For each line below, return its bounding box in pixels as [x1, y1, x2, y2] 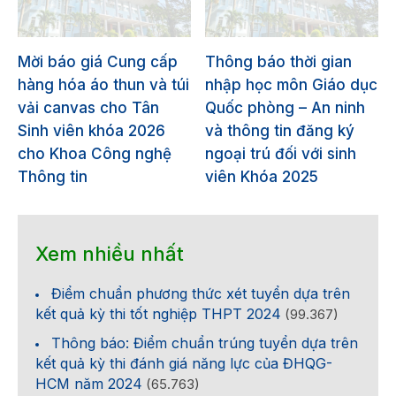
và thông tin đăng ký [205, 122, 354, 141]
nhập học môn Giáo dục [205, 76, 377, 95]
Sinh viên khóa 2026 [18, 122, 165, 141]
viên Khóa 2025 [205, 168, 318, 187]
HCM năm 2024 [35, 375, 142, 393]
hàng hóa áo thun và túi [18, 76, 189, 95]
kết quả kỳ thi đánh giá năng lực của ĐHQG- [35, 354, 332, 373]
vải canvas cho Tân [18, 99, 159, 118]
